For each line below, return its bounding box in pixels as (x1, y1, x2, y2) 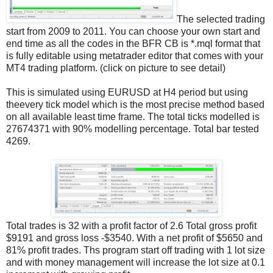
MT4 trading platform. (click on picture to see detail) (6, 63, 225, 74)
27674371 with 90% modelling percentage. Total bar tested (6, 124, 259, 135)
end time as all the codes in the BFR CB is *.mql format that (6, 38, 260, 49)
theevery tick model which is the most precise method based (6, 99, 264, 110)
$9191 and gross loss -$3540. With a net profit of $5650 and (6, 233, 263, 244)
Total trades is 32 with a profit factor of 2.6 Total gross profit (6, 221, 257, 232)
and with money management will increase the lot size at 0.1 (6, 257, 265, 268)
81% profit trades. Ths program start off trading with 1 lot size (6, 245, 265, 256)
